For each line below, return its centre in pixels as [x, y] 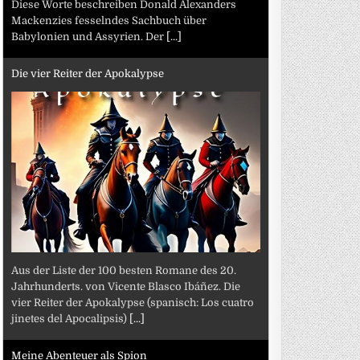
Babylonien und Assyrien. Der [89, 36]
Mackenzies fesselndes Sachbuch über [109, 20]
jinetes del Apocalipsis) [71, 318]
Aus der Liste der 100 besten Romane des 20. [124, 270]
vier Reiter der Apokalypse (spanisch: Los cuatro [133, 302]
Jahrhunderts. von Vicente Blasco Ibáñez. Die [126, 286]
